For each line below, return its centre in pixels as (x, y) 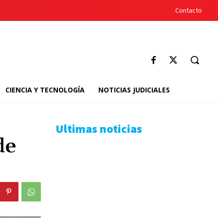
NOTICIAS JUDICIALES (134, 90)
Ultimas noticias (99, 129)
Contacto (189, 10)
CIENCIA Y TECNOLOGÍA (45, 90)
